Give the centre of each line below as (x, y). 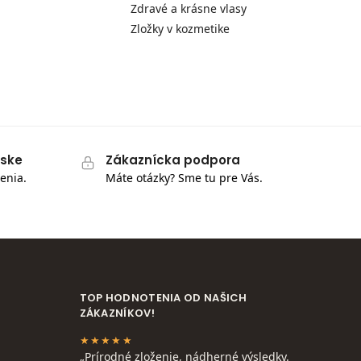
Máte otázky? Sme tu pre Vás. (184, 178)
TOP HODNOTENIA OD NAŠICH (163, 298)
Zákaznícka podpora (172, 160)
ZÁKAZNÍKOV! (117, 313)
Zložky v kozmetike (180, 29)
